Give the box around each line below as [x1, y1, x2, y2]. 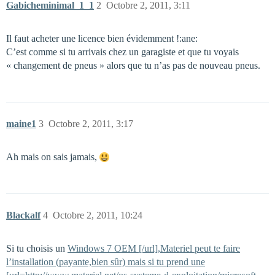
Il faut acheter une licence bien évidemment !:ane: [6, 33, 198, 44]
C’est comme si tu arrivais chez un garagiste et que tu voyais [6, 47, 239, 57]
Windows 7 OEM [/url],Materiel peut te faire [68, 243, 240, 254]
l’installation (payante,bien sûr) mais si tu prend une [6, 257, 205, 267]
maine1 [6, 118, 36, 129]
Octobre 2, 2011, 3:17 [48, 118, 133, 129]
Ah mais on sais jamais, [6, 152, 99, 162]
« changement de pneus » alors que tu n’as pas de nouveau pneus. [6, 60, 260, 71]
